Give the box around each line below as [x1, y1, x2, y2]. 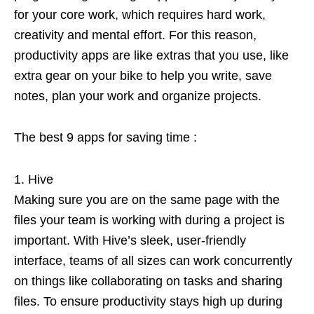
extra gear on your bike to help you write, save [14, 68, 272, 83]
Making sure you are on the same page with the [14, 192, 280, 207]
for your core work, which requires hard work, [14, 7, 266, 22]
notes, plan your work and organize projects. [14, 88, 261, 103]
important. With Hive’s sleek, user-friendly [14, 233, 246, 247]
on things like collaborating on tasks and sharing [14, 273, 282, 288]
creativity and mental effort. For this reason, [14, 27, 257, 42]
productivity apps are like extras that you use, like [14, 48, 289, 62]
